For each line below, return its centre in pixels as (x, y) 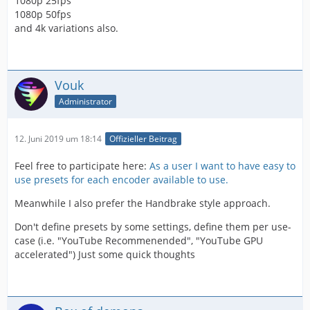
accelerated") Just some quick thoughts (105, 255)
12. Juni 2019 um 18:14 (58, 138)
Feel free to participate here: (82, 166)
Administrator (85, 101)
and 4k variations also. (66, 28)
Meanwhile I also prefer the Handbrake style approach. (143, 203)
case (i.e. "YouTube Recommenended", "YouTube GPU (139, 241)
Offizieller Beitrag (143, 139)
